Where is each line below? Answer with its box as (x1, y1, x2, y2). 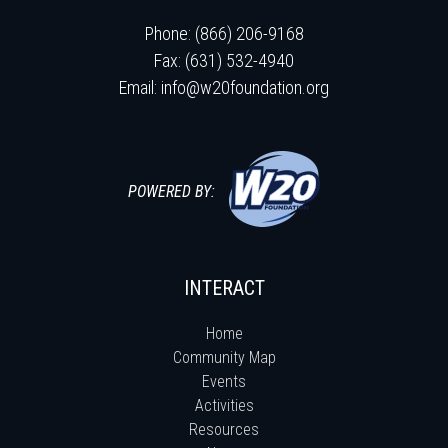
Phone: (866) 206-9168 (144, 22, 304, 44)
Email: (119, 76, 161, 98)
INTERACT (183, 275, 265, 300)
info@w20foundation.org (161, 76, 329, 98)
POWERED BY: (128, 181, 215, 201)
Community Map (172, 347, 276, 367)
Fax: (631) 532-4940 (154, 49, 294, 71)
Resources (189, 419, 259, 439)
